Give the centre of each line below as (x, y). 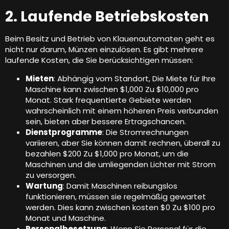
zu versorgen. (51, 175)
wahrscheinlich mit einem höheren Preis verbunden (122, 110)
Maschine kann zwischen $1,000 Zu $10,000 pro (112, 89)
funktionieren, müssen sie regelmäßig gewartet (116, 196)
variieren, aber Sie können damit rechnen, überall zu (123, 143)
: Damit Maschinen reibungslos (120, 186)
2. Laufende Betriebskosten (107, 17)
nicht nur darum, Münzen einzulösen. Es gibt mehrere (104, 50)
